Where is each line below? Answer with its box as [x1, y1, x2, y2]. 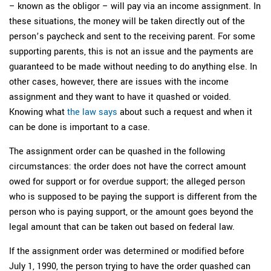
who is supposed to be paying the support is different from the [9, 190, 257, 203]
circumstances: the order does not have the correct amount [9, 160, 246, 172]
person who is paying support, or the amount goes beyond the [9, 205, 253, 218]
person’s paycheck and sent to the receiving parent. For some [9, 30, 255, 42]
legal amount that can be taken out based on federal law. [9, 220, 235, 233]
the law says [67, 105, 117, 118]
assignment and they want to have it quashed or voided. [9, 90, 231, 103]
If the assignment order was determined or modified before [9, 244, 244, 257]
